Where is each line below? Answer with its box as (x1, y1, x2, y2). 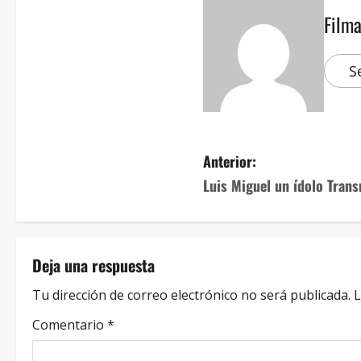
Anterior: (203, 151, 256, 172)
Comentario (32, 316, 107, 334)
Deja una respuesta (32, 253, 155, 278)
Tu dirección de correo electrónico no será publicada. (32, 286, 351, 305)
